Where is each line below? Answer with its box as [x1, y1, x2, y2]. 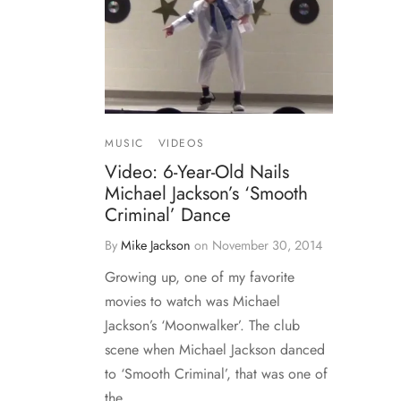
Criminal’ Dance [105, 200, 231, 228]
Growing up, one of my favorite [105, 266, 294, 287]
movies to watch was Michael [105, 290, 280, 311]
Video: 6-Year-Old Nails [105, 158, 289, 185]
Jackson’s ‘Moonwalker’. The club [105, 314, 300, 336]
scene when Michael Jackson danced [105, 338, 325, 360]
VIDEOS [158, 134, 205, 151]
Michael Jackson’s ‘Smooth [105, 179, 308, 207]
